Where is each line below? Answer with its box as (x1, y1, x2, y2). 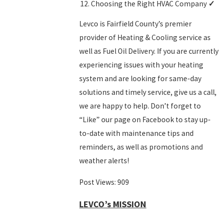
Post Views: (79, 177, 116, 187)
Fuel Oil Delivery (103, 46, 154, 56)
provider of (79, 33, 118, 43)
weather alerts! (79, 156, 130, 166)
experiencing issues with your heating (79, 60, 204, 70)
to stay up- (174, 115, 211, 125)
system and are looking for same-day (79, 74, 202, 84)
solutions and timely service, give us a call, (79, 88, 217, 97)
